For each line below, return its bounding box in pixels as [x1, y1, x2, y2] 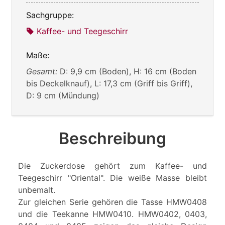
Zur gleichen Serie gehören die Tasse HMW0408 [18, 196, 207, 207]
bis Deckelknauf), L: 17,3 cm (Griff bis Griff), [26, 78, 192, 88]
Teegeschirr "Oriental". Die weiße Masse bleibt [18, 172, 207, 183]
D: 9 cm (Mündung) [26, 90, 99, 100]
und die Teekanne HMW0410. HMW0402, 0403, [18, 208, 207, 219]
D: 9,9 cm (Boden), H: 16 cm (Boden [60, 66, 196, 76]
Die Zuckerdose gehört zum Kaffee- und [18, 160, 207, 171]
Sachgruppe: [26, 10, 74, 20]
